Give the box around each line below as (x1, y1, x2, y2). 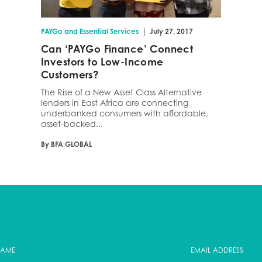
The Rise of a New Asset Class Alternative (41, 87, 202, 98)
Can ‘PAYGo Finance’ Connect (41, 43, 194, 56)
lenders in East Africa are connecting (41, 98, 188, 108)
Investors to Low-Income (41, 56, 164, 68)
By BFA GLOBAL (41, 140, 92, 149)
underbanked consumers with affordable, (41, 108, 208, 119)
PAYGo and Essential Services (41, 27, 139, 36)
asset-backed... (41, 119, 103, 129)
